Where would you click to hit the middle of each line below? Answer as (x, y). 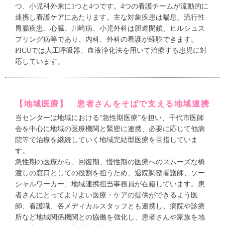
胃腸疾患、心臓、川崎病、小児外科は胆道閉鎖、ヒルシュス (110, 29)
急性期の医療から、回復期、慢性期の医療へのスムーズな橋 (110, 162)
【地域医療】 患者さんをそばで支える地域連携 (113, 104)
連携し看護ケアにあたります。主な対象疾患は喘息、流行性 (110, 18)
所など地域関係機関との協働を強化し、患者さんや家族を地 (110, 217)
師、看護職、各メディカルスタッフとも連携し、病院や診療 (110, 206)
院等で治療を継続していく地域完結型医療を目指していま (106, 140)
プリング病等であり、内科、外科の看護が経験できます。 (106, 40)
